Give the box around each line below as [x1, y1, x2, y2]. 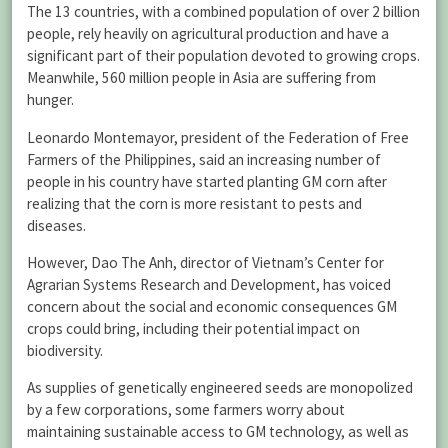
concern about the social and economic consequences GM [27, 296, 397, 316]
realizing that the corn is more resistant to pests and [27, 193, 362, 213]
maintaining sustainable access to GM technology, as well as [27, 421, 409, 441]
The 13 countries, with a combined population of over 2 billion [27, 2, 420, 22]
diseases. [27, 215, 86, 235]
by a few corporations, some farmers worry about [27, 399, 345, 419]
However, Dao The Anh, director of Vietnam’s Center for [27, 252, 384, 272]
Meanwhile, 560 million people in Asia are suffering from [27, 68, 376, 88]
